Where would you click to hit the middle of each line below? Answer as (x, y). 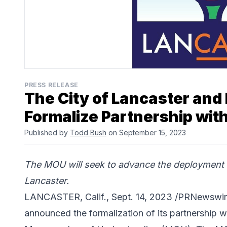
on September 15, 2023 (146, 133)
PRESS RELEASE (51, 85)
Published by (47, 133)
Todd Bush (88, 133)
